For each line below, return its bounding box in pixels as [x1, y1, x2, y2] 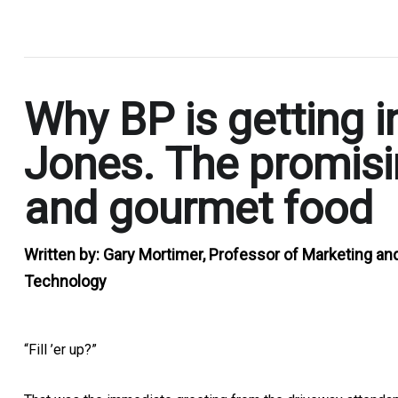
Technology [24, 271, 107, 291]
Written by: [24, 244, 103, 264]
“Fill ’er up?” [24, 340, 97, 358]
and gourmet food [24, 182, 373, 235]
